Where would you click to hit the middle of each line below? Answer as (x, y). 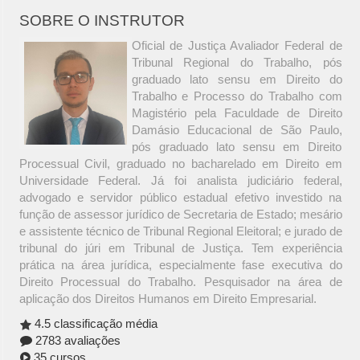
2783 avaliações (76, 341)
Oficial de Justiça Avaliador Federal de (237, 46)
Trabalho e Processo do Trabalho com (237, 96)
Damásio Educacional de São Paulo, (237, 130)
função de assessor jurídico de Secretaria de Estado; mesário (180, 215)
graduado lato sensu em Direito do (237, 80)
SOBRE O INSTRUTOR (102, 21)
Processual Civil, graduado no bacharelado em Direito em (180, 164)
